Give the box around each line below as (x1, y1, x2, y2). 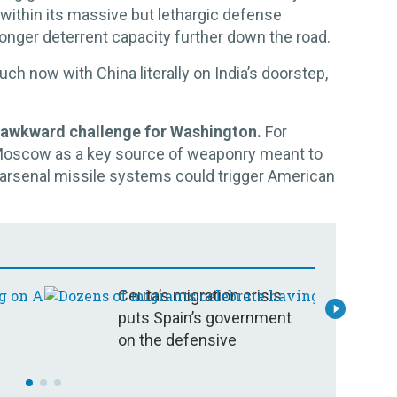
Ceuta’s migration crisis (118, 286, 282, 306)
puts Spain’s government (118, 308, 292, 328)
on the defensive (118, 331, 237, 350)
